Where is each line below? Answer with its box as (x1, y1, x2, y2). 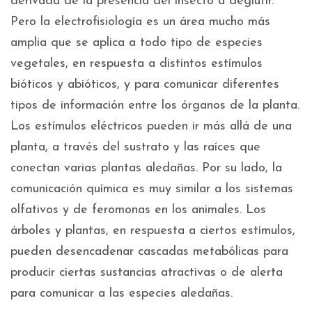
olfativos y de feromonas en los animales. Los (10, 203, 266, 217)
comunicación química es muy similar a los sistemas (10, 182, 293, 196)
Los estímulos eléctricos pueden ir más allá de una (10, 120, 292, 134)
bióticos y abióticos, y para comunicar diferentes (10, 78, 279, 92)
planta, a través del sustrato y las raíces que (10, 141, 260, 155)
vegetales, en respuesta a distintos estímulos (10, 57, 263, 71)
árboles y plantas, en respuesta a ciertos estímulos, (10, 224, 295, 238)
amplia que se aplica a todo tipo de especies (10, 36, 263, 50)
